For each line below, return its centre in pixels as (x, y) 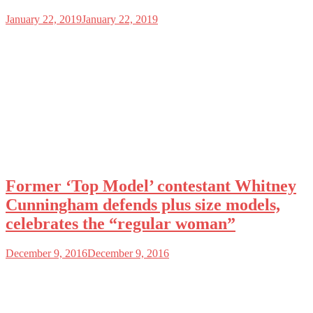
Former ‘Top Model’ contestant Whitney (151, 185)
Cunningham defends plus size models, (143, 204)
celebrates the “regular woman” (121, 223)
